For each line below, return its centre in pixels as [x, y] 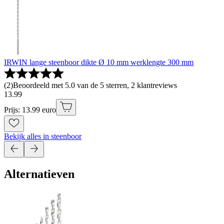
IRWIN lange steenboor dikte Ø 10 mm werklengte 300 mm [99, 62]
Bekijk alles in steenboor [43, 136]
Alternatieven [39, 174]
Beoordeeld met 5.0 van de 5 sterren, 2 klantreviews [95, 85]
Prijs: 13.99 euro [30, 110]
